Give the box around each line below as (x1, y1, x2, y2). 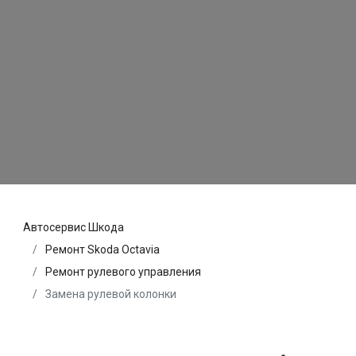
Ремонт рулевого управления (45, 265, 201, 278)
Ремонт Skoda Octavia (45, 242, 160, 256)
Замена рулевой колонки (43, 287, 176, 300)
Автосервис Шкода (23, 220, 124, 234)
